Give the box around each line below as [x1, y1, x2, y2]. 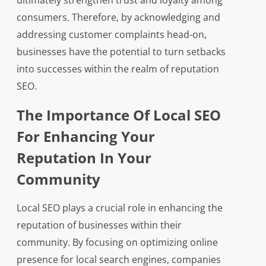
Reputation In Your [16, 148, 151, 168]
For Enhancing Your [16, 126, 155, 147]
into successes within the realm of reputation [16, 62, 219, 76]
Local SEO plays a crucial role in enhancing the [16, 201, 223, 215]
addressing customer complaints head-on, [16, 28, 207, 42]
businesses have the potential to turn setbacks [16, 45, 226, 59]
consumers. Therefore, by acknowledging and [16, 11, 220, 24]
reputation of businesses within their [16, 218, 182, 232]
